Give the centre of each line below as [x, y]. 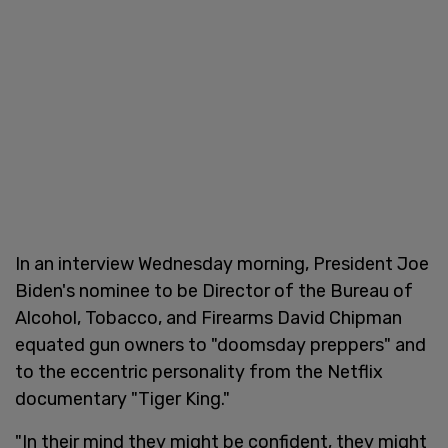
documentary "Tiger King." [122, 398]
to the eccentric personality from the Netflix [199, 371]
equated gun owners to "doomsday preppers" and [220, 344]
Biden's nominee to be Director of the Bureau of [214, 290]
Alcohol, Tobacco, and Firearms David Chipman [208, 317]
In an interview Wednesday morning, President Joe [222, 263]
